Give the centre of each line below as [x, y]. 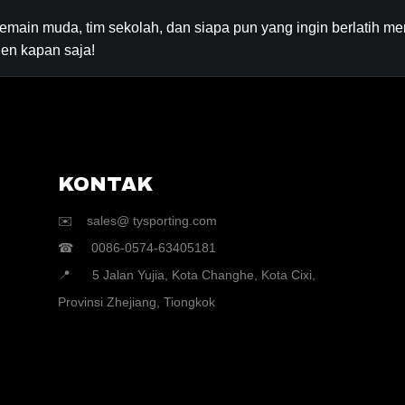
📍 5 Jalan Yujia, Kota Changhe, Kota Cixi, [186, 275]
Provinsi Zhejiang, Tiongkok [136, 302]
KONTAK [108, 184]
